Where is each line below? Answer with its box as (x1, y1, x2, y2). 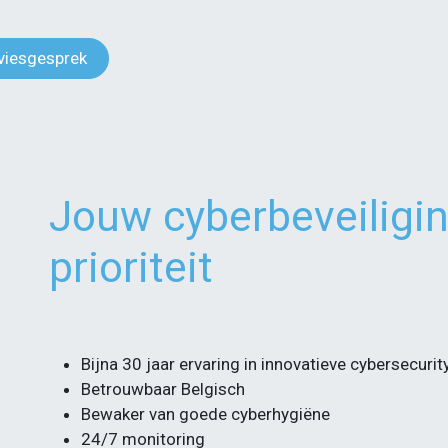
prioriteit (49, 243, 213, 293)
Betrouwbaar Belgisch (81, 379, 245, 400)
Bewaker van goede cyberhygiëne (81, 404, 330, 425)
